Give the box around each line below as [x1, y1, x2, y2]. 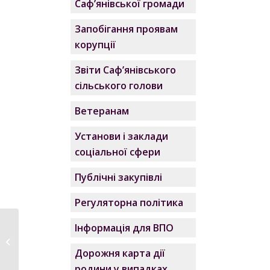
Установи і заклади [75, 130, 169, 143]
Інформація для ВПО [75, 221, 174, 234]
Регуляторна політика [75, 196, 184, 209]
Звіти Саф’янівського [75, 63, 177, 77]
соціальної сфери [75, 145, 161, 159]
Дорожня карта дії [75, 246, 166, 260]
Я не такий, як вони [21, 235, 95, 246]
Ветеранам [75, 104, 130, 118]
